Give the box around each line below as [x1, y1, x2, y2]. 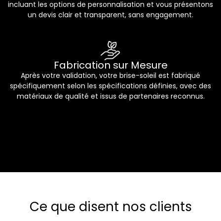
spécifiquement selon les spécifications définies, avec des [10, 81, 211, 91]
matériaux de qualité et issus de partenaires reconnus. [16, 91, 205, 102]
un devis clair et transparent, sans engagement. [28, 9, 193, 20]
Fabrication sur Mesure [53, 58, 168, 73]
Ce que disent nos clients [29, 197, 192, 216]
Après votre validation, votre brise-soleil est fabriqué [21, 71, 200, 81]
